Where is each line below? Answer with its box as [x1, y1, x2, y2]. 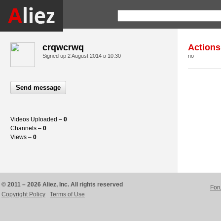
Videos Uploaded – [10, 116, 64, 123]
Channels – [10, 125, 43, 132]
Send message [16, 84, 61, 91]
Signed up [42, 53, 68, 59]
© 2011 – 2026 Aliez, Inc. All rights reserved [1, 181, 123, 188]
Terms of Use [50, 191, 85, 198]
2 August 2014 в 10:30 [68, 53, 121, 59]
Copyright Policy [1, 191, 45, 198]
